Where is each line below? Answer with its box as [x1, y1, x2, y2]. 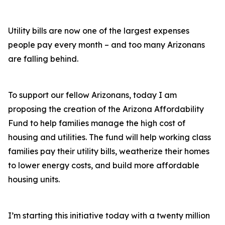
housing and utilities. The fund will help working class [8, 132, 211, 142]
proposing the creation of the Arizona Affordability [8, 104, 204, 114]
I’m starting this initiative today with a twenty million [8, 210, 210, 220]
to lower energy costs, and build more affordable [8, 160, 199, 170]
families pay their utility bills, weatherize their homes [8, 146, 209, 156]
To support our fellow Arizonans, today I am [8, 90, 177, 100]
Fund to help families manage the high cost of [8, 118, 185, 128]
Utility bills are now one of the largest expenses [8, 26, 189, 36]
